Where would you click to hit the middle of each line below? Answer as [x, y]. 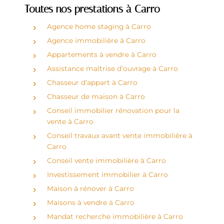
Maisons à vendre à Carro [90, 202]
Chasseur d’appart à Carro [92, 82]
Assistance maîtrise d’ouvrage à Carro [112, 68]
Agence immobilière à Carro [96, 40]
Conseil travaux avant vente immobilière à [119, 135]
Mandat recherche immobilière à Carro [115, 216]
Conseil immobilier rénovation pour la [113, 110]
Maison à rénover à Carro [90, 188]
